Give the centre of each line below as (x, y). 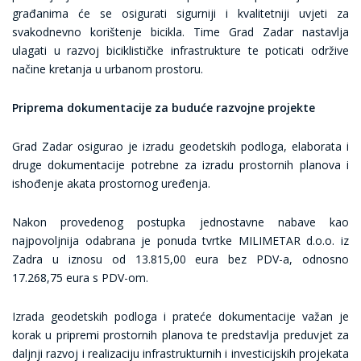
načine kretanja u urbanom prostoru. (108, 69)
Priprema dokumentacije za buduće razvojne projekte (164, 108)
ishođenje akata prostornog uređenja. (111, 183)
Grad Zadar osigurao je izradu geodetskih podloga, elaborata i (180, 146)
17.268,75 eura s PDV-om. (80, 278)
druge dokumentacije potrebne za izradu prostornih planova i (180, 165)
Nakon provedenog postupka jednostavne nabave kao (180, 222)
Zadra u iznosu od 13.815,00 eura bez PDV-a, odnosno (180, 259)
